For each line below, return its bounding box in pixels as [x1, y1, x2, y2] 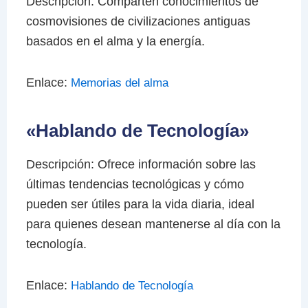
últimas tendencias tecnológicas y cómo [25, 177, 244, 191]
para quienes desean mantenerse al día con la [25, 217, 280, 231]
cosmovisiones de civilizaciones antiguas [25, 14, 250, 28]
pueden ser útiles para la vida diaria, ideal [25, 197, 254, 211]
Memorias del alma [70, 76, 168, 90]
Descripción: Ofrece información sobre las [25, 157, 256, 171]
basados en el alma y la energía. [25, 34, 205, 48]
